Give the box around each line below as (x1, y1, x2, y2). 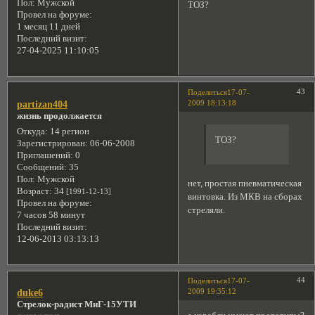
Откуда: (16, 126, 48, 136)
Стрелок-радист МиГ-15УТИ (16, 300, 136, 310)
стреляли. (188, 205, 226, 215)
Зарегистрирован (16, 138, 85, 148)
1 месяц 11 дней (16, 21, 80, 32)
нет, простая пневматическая (188, 178, 302, 188)
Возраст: (16, 186, 52, 196)
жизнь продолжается (16, 110, 102, 121)
